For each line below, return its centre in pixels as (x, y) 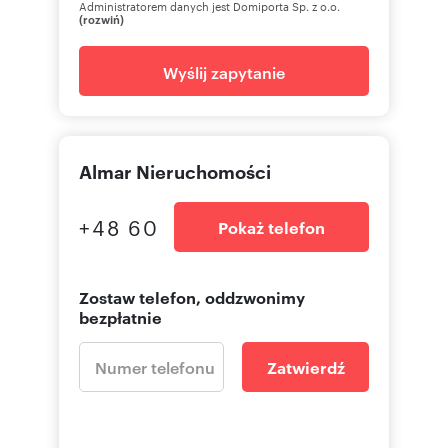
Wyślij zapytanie (224, 71)
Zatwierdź (305, 366)
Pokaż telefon (271, 226)
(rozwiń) (101, 18)
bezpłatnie (120, 316)
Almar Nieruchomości (175, 170)
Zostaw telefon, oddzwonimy (192, 296)
